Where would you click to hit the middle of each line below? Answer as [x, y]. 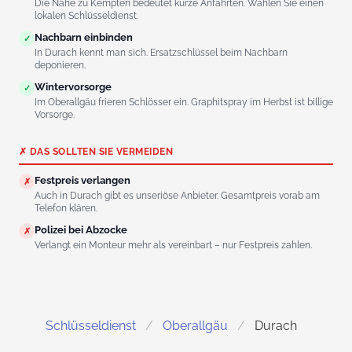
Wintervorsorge [73, 87]
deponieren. [60, 66]
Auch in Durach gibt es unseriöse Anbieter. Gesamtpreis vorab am [177, 196]
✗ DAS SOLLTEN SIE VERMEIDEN [96, 152]
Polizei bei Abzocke [81, 230]
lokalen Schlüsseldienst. [86, 16]
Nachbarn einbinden [84, 38]
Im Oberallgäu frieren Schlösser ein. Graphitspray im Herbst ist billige [184, 103]
